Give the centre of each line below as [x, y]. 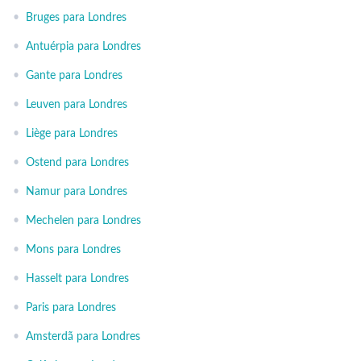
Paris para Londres [71, 308]
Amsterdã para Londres [83, 337]
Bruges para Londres [76, 18]
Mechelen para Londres [83, 221]
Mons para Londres [73, 250]
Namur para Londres [77, 192]
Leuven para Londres [77, 105]
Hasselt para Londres [77, 279]
